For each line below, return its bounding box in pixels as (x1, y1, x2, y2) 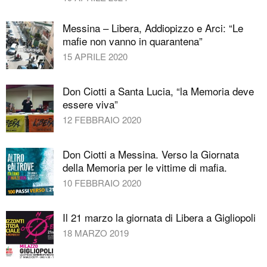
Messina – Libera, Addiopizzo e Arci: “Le (63, 20, 243, 35)
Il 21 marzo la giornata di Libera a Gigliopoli (63, 209, 256, 225)
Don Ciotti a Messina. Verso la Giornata (63, 146, 239, 162)
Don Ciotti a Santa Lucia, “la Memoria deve (63, 83, 254, 98)
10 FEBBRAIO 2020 (63, 176, 141, 189)
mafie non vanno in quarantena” (63, 33, 203, 48)
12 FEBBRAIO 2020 (63, 113, 141, 126)
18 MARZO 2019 (63, 226, 129, 239)
